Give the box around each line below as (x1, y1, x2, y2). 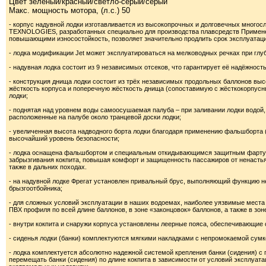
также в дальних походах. (9, 163, 87, 170)
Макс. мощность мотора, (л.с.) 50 (9, 6, 130, 15)
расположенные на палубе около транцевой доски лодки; (9, 113, 181, 121)
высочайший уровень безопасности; (9, 135, 119, 142)
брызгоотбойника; (9, 185, 62, 192)
